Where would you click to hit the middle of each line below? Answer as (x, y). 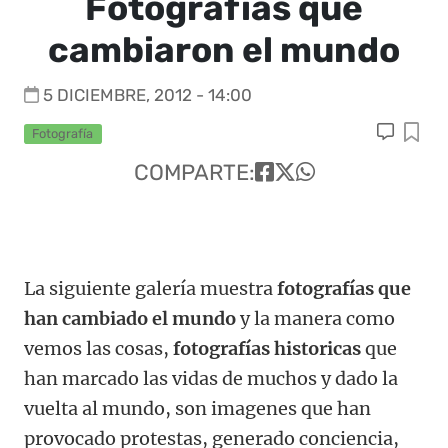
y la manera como (315, 319)
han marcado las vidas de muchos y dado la (211, 379)
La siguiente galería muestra (150, 289)
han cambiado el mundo (130, 319)
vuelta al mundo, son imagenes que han (197, 409)
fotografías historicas (267, 349)
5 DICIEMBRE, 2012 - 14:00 (147, 95)
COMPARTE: (194, 173)
